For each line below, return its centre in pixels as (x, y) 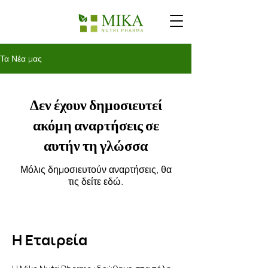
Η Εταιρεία (50, 240)
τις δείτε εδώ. (96, 181)
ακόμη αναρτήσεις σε (96, 125)
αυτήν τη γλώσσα (96, 146)
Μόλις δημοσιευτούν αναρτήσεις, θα (96, 169)
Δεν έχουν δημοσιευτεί (96, 105)
